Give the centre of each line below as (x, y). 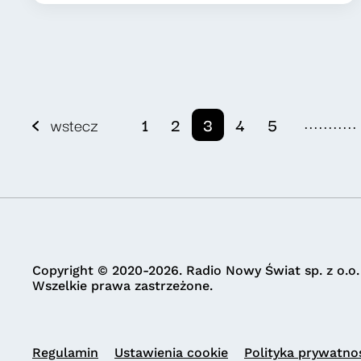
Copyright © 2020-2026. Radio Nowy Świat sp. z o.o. (196, 270)
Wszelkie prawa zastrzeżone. (122, 286)
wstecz (74, 124)
